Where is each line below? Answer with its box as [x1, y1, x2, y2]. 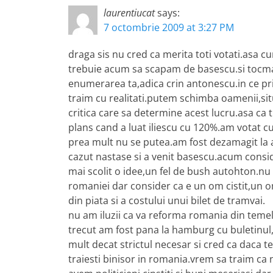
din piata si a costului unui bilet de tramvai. [68, 194, 265, 207]
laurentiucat [104, 6, 155, 19]
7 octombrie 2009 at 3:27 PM [104, 21, 234, 34]
